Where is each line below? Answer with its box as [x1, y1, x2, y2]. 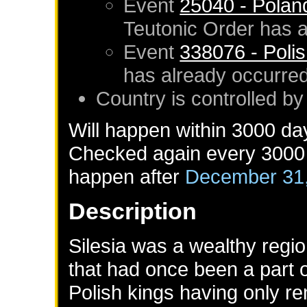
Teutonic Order [123, 17, 255, 40]
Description [69, 198, 197, 225]
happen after [69, 165, 186, 188]
